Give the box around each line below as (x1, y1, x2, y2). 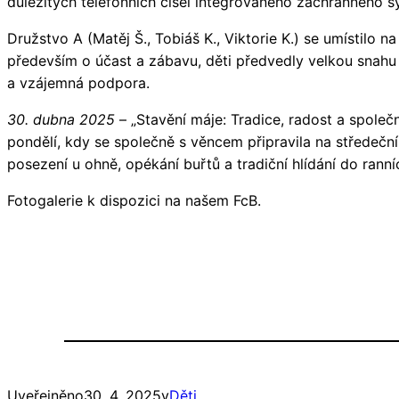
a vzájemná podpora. (7, 73, 150, 92)
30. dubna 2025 (7, 110, 119, 128)
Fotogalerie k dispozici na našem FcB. (7, 191, 261, 209)
